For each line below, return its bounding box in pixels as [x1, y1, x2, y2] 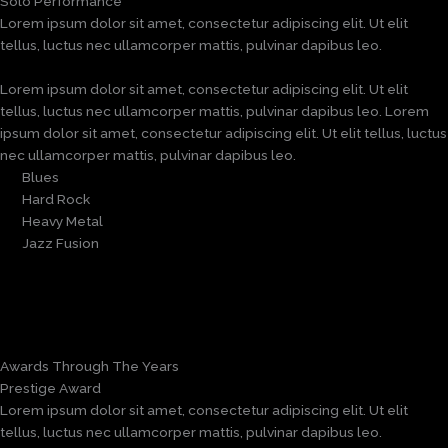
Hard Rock [22, 190, 91, 207]
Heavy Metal [22, 212, 104, 229]
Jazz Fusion [22, 234, 100, 251]
